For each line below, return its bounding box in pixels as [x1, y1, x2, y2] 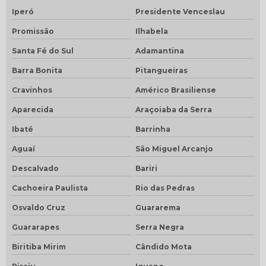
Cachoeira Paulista [12, 183, 88, 192]
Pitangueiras [135, 65, 188, 75]
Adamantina [135, 46, 184, 55]
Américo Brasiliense [135, 85, 216, 94]
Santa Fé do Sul [12, 46, 74, 55]
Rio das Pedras [135, 183, 195, 192]
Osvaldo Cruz [12, 202, 65, 212]
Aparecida [12, 104, 53, 114]
